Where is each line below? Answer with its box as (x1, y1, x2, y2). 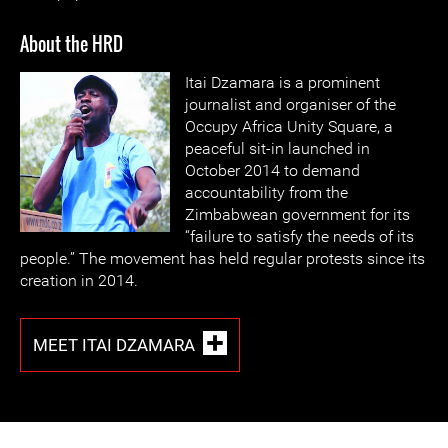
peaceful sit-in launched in (185, 139, 370, 158)
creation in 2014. (20, 271, 138, 290)
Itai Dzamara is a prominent (185, 73, 380, 92)
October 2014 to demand (185, 161, 360, 180)
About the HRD (20, 31, 123, 57)
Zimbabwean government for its (185, 205, 410, 224)
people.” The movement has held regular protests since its (20, 249, 425, 268)
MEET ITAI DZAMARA (33, 334, 195, 355)
